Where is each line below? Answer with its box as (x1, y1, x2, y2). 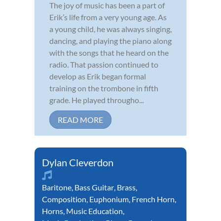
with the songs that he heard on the (49, 48, 169, 58)
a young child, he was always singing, (49, 24, 172, 34)
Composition (42, 194, 86, 204)
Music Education (66, 206, 123, 216)
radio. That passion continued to (49, 60, 158, 70)
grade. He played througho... (49, 95, 144, 105)
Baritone (42, 183, 72, 192)
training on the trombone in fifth (49, 83, 158, 93)
